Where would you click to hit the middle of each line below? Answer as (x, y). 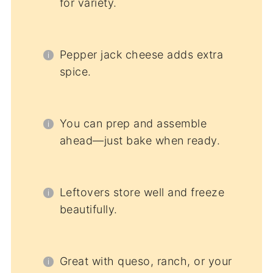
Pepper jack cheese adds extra (141, 54)
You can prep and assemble (133, 123)
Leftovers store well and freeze (142, 192)
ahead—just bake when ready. (140, 140)
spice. (75, 71)
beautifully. (88, 209)
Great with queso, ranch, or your (146, 261)
